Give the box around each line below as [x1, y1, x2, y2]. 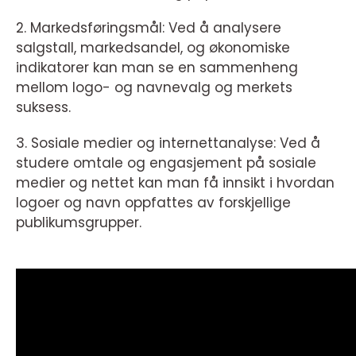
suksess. [16, 98, 71, 118]
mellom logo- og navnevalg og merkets [16, 78, 292, 98]
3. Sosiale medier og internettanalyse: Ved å [16, 133, 320, 153]
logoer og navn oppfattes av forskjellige [16, 193, 291, 213]
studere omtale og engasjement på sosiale [16, 153, 316, 173]
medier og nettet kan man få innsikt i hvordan [16, 173, 335, 193]
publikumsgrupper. [16, 213, 141, 233]
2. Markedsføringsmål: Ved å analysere [16, 18, 281, 38]
